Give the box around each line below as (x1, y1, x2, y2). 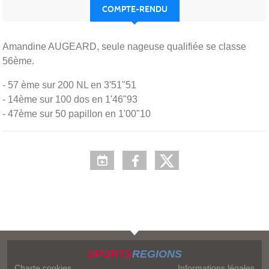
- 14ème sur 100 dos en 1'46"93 (2, 94, 138, 104)
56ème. (2, 55, 34, 66)
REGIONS (131, 248, 182, 260)
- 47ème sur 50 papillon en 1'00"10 (2, 108, 151, 119)
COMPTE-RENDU (101, 4, 168, 14)
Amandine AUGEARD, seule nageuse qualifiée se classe (2, 41, 246, 52)
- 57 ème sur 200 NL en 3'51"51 (2, 79, 136, 90)
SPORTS (87, 248, 132, 260)
